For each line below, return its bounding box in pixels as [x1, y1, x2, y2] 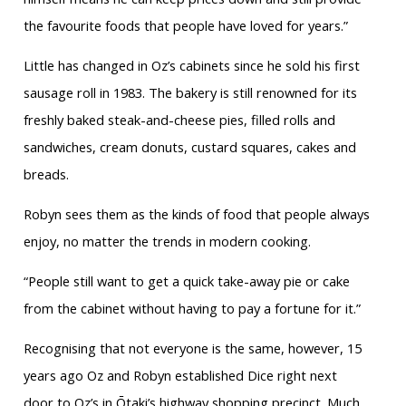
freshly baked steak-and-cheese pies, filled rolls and [23, 110, 335, 129]
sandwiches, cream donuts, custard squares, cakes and [23, 137, 356, 156]
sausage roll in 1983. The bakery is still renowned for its [23, 82, 357, 101]
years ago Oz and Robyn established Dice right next [23, 365, 337, 384]
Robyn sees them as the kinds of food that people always [23, 204, 370, 223]
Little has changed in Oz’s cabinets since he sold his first [23, 55, 360, 74]
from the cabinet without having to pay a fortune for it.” [23, 298, 361, 317]
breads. [23, 164, 69, 183]
